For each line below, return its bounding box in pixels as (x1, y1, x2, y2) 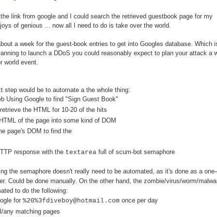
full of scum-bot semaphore (96, 148, 175, 155)
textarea (65, 148, 96, 156)
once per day (120, 196, 158, 204)
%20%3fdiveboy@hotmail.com (23, 197, 120, 204)
